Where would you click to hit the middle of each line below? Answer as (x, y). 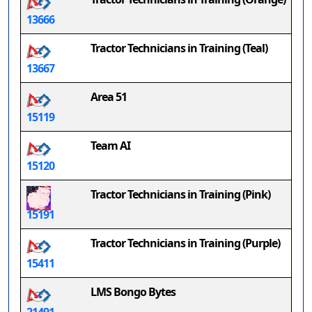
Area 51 (109, 97)
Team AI (110, 146)
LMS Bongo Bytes (133, 292)
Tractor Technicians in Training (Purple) (185, 243)
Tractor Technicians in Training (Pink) (180, 194)
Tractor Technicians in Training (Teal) (179, 48)
